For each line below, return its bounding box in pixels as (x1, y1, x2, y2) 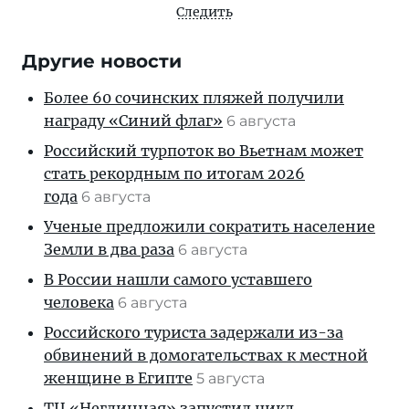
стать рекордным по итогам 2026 (44, 164, 305, 184)
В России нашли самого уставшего (44, 270, 312, 289)
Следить (176, 4, 233, 21)
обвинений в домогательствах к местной (44, 346, 368, 365)
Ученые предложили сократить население (44, 217, 375, 236)
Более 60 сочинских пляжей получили (44, 89, 344, 108)
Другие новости (22, 50, 182, 73)
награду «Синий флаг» (44, 111, 223, 131)
